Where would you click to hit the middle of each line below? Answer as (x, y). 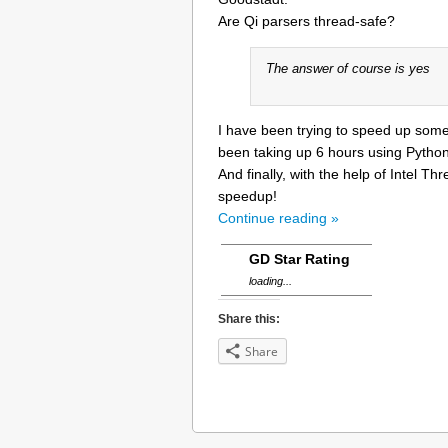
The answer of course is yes (347, 69)
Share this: (249, 318)
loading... (270, 280)
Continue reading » (278, 217)
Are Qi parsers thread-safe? (306, 21)
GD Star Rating (299, 258)
